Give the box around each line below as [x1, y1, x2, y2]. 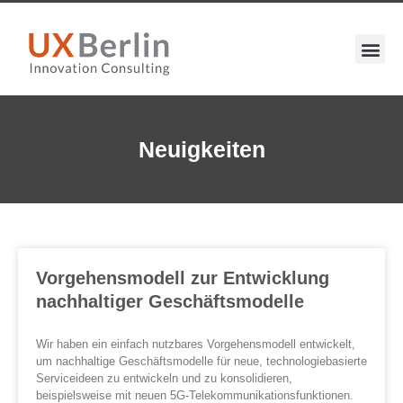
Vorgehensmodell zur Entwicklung [36, 268, 329, 289]
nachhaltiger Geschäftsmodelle [36, 291, 304, 312]
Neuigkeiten [138, 136, 265, 162]
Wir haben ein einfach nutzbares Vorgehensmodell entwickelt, [36, 337, 355, 352]
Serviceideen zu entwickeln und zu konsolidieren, [36, 372, 292, 386]
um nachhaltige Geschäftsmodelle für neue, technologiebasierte [36, 354, 367, 369]
